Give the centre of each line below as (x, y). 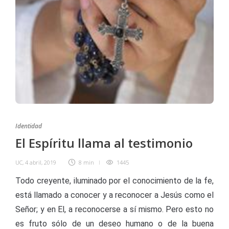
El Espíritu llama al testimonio (104, 143)
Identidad (29, 126)
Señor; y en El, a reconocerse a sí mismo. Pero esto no (114, 209)
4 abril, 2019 (41, 162)
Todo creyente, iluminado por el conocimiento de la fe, (114, 181)
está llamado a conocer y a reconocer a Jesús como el (114, 195)
